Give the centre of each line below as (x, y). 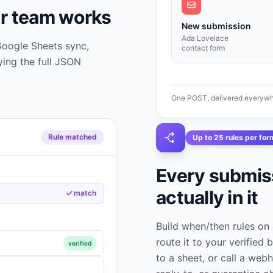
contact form (203, 48)
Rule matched (73, 137)
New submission (216, 26)
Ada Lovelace (205, 38)
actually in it (207, 197)
